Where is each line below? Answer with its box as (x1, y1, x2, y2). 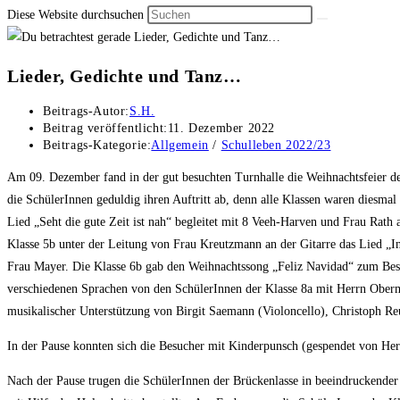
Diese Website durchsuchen (7, 8, 147, 21)
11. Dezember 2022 (167, 121, 276, 136)
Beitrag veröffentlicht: (43, 121, 168, 136)
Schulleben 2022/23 (221, 138, 331, 153)
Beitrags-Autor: (43, 104, 129, 119)
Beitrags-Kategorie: (43, 138, 152, 153)
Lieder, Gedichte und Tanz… (7, 65, 242, 86)
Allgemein (151, 138, 209, 153)
